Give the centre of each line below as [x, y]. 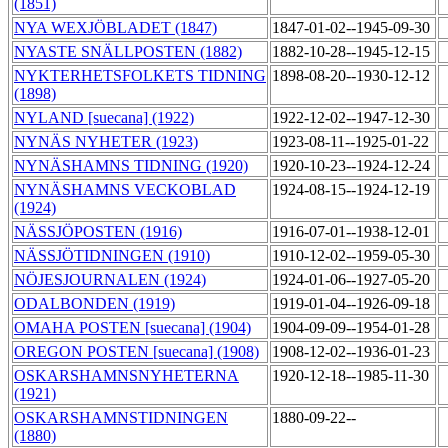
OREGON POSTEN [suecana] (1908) [136, 352]
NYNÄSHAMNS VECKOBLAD [125, 190]
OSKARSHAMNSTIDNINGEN [121, 418]
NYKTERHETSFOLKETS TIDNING [140, 76]
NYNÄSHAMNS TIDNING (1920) [131, 166]
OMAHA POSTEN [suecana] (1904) [132, 328]
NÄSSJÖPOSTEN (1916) [98, 232]
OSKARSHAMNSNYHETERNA [126, 376]
